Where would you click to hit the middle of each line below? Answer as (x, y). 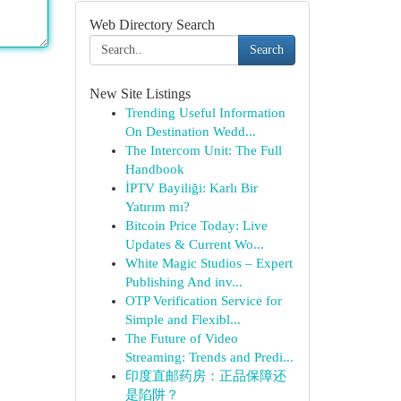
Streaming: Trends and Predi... (209, 357)
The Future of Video (181, 338)
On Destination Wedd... (190, 132)
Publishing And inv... (183, 282)
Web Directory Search (152, 25)
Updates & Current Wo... (194, 244)
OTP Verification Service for (203, 301)
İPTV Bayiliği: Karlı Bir (191, 188)
